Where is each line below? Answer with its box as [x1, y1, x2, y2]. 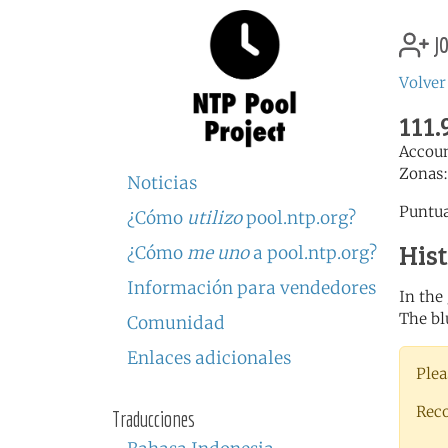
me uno [187, 242, 249, 264]
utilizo [187, 207, 242, 229]
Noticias [127, 172, 197, 194]
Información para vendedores [127, 277, 376, 299]
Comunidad [127, 312, 225, 334]
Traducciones [112, 407, 195, 431]
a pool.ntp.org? [249, 242, 377, 264]
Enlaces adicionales [127, 347, 291, 369]
